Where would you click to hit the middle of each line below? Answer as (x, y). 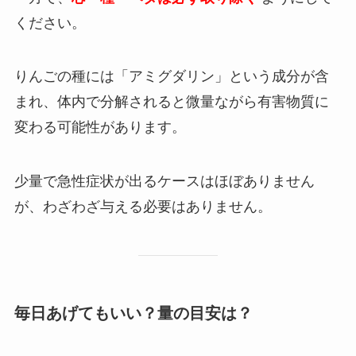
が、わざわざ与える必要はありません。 (143, 207)
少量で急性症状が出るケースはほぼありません (164, 182)
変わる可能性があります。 (100, 128)
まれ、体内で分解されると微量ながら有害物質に (171, 102)
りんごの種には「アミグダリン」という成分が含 (171, 77)
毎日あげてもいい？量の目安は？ (133, 313)
